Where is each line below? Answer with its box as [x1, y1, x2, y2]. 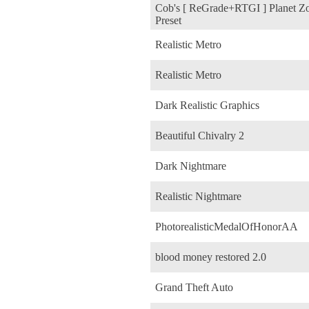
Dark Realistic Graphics [155, 99, 259, 111]
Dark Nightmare [155, 159, 226, 172]
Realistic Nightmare [155, 190, 241, 202]
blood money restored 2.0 [155, 250, 266, 263]
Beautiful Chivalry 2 [155, 129, 244, 141]
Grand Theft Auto [155, 281, 233, 293]
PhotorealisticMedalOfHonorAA [155, 220, 298, 232]
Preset [155, 14, 181, 26]
